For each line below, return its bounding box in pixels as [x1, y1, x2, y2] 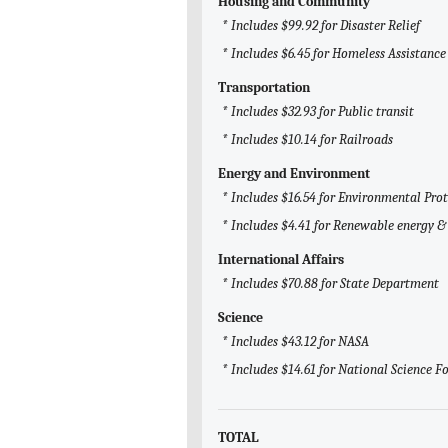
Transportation [218, 79, 310, 97]
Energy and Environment [218, 165, 370, 183]
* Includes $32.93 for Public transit [222, 103, 414, 121]
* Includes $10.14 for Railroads [222, 131, 393, 149]
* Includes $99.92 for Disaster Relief [222, 17, 420, 35]
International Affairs [218, 251, 344, 269]
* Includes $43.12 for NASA [222, 333, 369, 351]
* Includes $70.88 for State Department [222, 275, 439, 293]
